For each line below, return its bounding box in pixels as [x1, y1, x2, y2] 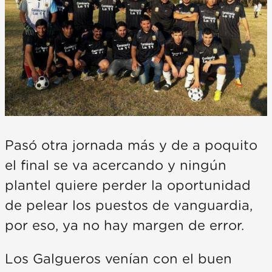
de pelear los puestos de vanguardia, [5, 199, 253, 212]
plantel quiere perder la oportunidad [5, 178, 251, 192]
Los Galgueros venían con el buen [5, 252, 232, 266]
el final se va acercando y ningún [5, 158, 226, 172]
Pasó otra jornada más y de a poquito [5, 138, 257, 152]
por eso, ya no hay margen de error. [5, 219, 244, 233]
